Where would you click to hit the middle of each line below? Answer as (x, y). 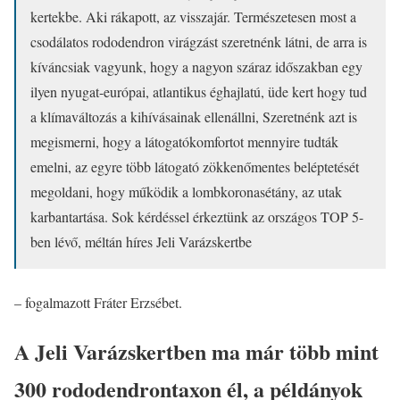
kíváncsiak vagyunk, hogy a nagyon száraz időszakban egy (196, 66)
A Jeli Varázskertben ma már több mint (196, 351)
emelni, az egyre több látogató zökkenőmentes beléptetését (195, 166)
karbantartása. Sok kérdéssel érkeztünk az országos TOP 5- (197, 216)
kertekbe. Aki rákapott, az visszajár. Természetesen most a (193, 16)
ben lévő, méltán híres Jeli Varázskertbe (141, 241)
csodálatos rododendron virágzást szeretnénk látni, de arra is (199, 41)
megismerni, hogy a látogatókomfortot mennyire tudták (184, 141)
